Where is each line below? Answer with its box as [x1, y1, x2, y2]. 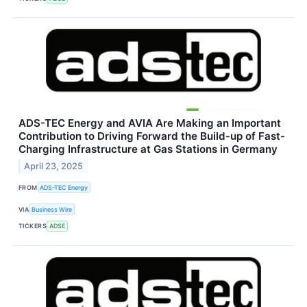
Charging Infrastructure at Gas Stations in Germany [19, 143, 278, 156]
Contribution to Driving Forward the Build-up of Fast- [19, 130, 285, 143]
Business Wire [32, 206, 73, 213]
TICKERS [19, 222, 47, 230]
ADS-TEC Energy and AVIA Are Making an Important [19, 116, 281, 130]
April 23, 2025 [24, 161, 84, 172]
